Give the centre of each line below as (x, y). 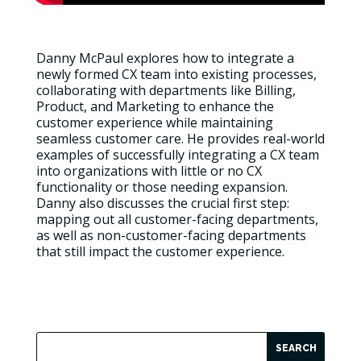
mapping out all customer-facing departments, (177, 220)
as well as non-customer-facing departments (171, 236)
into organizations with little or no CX (149, 171)
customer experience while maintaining (154, 123)
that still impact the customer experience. (160, 252)
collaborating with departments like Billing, (166, 91)
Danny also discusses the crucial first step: (162, 203)
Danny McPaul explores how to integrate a (165, 58)
